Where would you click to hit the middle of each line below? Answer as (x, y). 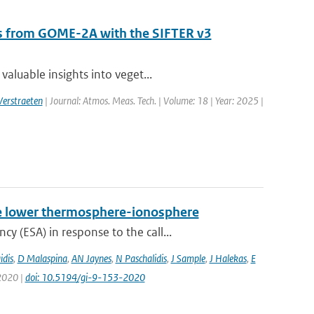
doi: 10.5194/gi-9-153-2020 (85, 277)
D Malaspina (42, 258)
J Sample (188, 258)
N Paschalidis (141, 258)
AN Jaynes (91, 258)
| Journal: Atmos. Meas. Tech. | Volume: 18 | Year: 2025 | (153, 101)
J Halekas (228, 258)
